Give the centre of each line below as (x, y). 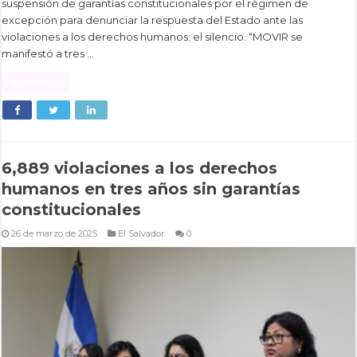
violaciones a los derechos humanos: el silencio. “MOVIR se (153, 37)
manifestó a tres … (48, 54)
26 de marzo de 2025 (55, 233)
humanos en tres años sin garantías (151, 188)
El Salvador (142, 233)
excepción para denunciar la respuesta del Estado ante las (153, 20)
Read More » (36, 82)
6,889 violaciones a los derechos (140, 168)
